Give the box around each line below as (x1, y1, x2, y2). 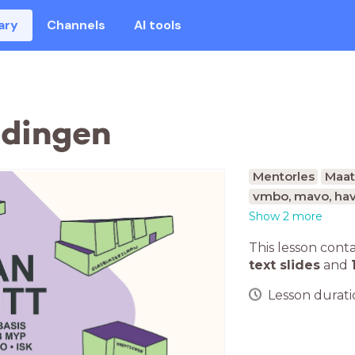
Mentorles (252, 169, 315, 184)
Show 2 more (249, 209, 323, 223)
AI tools (134, 17, 182, 33)
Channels (47, 17, 106, 33)
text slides (249, 258, 320, 273)
